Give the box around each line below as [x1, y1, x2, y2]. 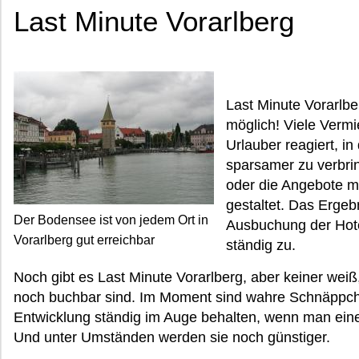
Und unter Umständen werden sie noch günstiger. [14, 329, 330, 345]
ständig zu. [226, 237, 296, 253]
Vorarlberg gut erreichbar [14, 233, 155, 247]
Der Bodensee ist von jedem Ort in [14, 213, 208, 227]
